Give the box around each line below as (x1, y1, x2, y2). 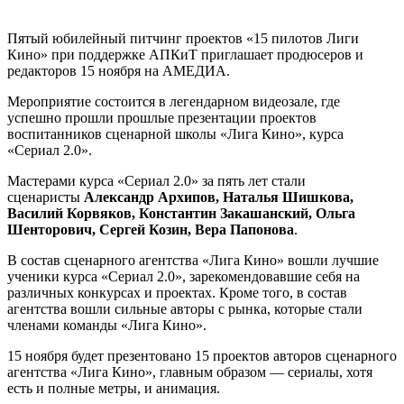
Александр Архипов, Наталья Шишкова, (84, 188, 353, 205)
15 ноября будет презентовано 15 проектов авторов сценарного (7, 347, 397, 363)
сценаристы (7, 188, 84, 205)
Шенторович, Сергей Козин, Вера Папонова (7, 221, 294, 237)
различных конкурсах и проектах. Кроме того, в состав (7, 284, 347, 300)
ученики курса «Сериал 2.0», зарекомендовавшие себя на (7, 268, 360, 284)
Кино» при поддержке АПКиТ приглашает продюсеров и (7, 46, 363, 62)
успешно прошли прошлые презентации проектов (7, 109, 317, 125)
